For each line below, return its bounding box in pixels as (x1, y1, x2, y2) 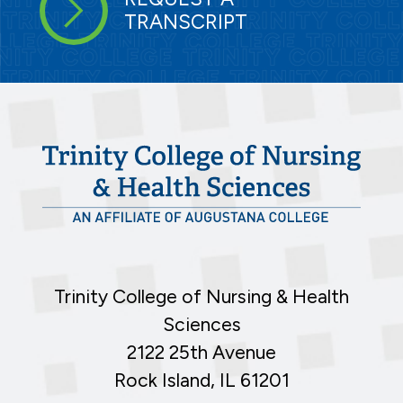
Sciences (162, 312, 241, 336)
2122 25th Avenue (127, 340, 276, 363)
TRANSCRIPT (123, 10, 247, 35)
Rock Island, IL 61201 (113, 368, 290, 391)
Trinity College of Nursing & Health (54, 284, 349, 308)
